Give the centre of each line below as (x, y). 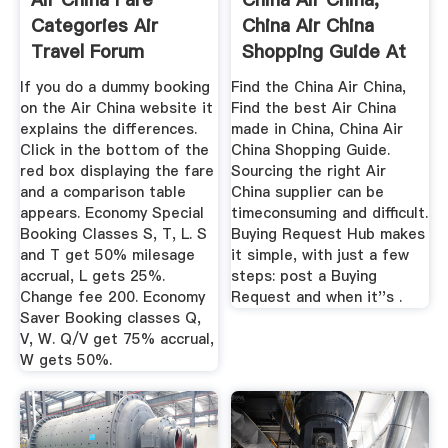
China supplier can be (308, 192)
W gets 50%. (65, 360)
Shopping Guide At (324, 52)
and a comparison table (102, 192)
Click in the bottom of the (114, 150)
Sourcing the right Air (309, 171)
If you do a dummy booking (114, 87)
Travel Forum (87, 52)
